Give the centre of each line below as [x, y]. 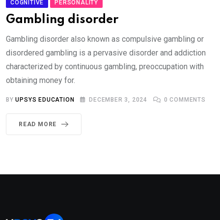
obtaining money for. [41, 80]
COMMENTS [187, 99]
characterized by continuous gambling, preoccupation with [105, 66]
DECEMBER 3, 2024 [118, 99]
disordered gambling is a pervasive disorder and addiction [106, 53]
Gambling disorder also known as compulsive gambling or [105, 39]
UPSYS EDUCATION [45, 99]
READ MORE [38, 124]
